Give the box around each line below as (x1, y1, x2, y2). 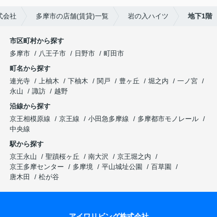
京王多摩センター (10, 163, 64, 171)
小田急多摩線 (88, 115, 131, 123)
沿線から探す (10, 102, 50, 110)
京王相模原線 (10, 115, 52, 123)
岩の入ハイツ (128, 12, 169, 20)
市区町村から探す (10, 37, 64, 45)
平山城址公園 (102, 163, 142, 171)
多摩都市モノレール (138, 115, 201, 123)
